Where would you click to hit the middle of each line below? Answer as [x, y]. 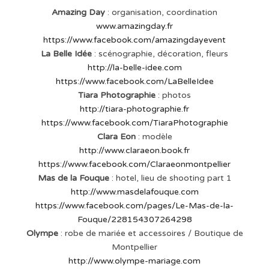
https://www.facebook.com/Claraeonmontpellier [134, 165]
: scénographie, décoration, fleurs [160, 54]
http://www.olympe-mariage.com [134, 261]
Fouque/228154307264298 [134, 220]
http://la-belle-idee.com [134, 68]
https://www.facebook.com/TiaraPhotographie [134, 123]
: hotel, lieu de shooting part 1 [170, 178]
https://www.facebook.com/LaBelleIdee [134, 82]
